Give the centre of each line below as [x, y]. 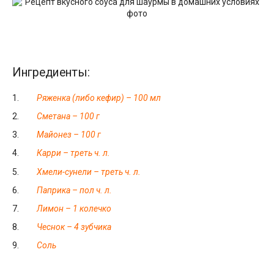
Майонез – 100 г [69, 135]
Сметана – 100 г [68, 117]
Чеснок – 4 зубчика [74, 227]
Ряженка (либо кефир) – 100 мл [99, 98]
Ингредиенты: [51, 72]
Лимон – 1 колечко [74, 208]
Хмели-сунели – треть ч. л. [89, 172]
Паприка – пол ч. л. [74, 190]
